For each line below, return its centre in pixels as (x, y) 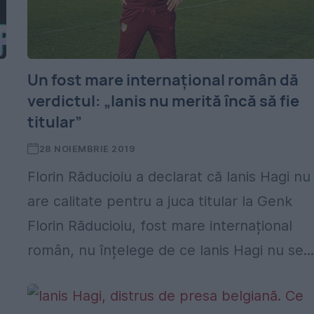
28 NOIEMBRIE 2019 (87, 149)
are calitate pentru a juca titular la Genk (160, 201)
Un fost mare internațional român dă (163, 80)
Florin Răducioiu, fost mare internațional (160, 226)
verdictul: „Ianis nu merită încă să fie (164, 101)
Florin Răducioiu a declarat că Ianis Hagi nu (169, 177)
